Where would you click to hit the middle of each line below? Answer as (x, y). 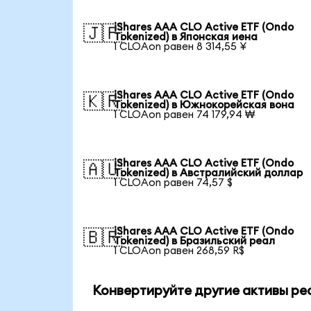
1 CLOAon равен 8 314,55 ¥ (180, 47)
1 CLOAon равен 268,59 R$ (179, 251)
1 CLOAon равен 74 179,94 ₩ (185, 115)
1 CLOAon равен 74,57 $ (174, 183)
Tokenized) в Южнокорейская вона (204, 105)
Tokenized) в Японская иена (186, 37)
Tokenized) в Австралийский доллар (209, 173)
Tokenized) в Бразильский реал (195, 241)
